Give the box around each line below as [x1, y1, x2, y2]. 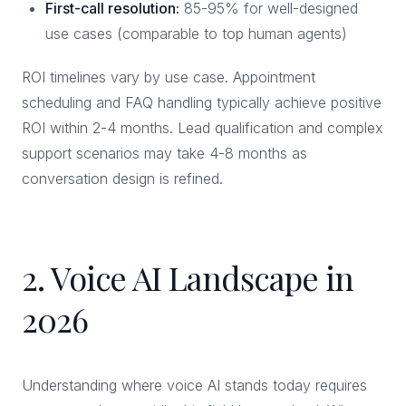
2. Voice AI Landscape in [22, 256, 354, 299]
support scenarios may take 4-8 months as [22, 144, 307, 162]
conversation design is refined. [22, 169, 223, 188]
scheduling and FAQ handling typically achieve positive [22, 93, 382, 111]
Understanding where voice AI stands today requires [22, 376, 367, 394]
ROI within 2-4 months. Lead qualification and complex [22, 119, 383, 137]
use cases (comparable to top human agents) [45, 24, 347, 43]
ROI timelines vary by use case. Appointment [22, 68, 315, 86]
